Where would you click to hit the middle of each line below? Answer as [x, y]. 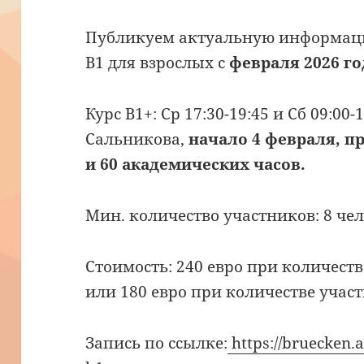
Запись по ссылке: [157, 343]
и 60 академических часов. [196, 165]
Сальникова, [137, 139]
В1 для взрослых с [156, 63]
